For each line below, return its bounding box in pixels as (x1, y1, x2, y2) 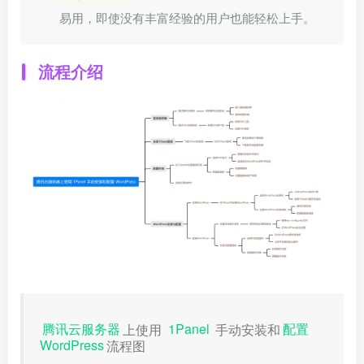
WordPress (40, 336, 104, 355)
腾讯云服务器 (42, 319, 121, 339)
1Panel (167, 319, 213, 339)
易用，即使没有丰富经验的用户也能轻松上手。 (59, 9, 315, 27)
